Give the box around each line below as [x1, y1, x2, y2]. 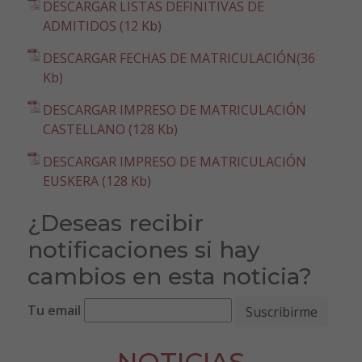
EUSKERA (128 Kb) [42, 171, 151, 190]
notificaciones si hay [27, 235, 260, 263]
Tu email [27, 301, 81, 320]
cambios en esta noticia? [27, 262, 312, 290]
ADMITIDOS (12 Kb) [42, 16, 162, 35]
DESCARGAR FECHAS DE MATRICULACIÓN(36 [42, 48, 315, 67]
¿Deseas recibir [27, 208, 204, 237]
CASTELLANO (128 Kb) [42, 120, 178, 138]
